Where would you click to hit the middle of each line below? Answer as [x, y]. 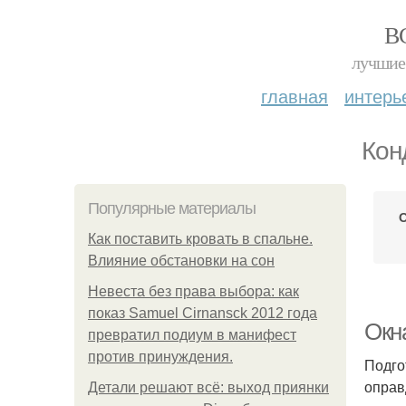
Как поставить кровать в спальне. [200, 239]
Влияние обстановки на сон [181, 261]
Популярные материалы [172, 208]
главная [295, 96]
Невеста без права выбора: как [193, 291]
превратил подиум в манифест [192, 335]
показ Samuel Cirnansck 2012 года [203, 313]
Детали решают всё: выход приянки [208, 387]
